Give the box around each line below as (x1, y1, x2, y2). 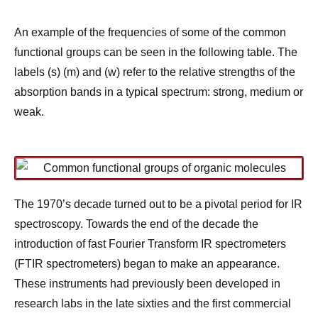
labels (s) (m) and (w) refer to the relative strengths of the (14, 65, 295, 78)
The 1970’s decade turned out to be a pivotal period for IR (14, 197, 302, 210)
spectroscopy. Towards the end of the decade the (14, 217, 258, 230)
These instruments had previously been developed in (14, 277, 280, 290)
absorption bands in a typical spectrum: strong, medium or (14, 85, 303, 98)
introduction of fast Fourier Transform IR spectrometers (14, 237, 286, 250)
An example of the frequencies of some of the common (14, 26, 286, 38)
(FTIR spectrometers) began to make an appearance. (14, 257, 280, 270)
